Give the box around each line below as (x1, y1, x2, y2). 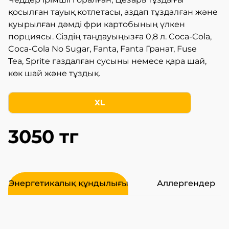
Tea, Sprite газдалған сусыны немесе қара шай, (8, 56, 207, 66)
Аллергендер (157, 178, 215, 188)
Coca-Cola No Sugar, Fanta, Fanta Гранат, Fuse (8, 44, 197, 54)
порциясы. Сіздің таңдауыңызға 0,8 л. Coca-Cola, (8, 32, 212, 41)
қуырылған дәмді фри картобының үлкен (8, 19, 185, 29)
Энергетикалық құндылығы (8, 178, 128, 188)
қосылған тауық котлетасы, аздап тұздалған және (8, 7, 218, 17)
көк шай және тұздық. (8, 68, 102, 78)
